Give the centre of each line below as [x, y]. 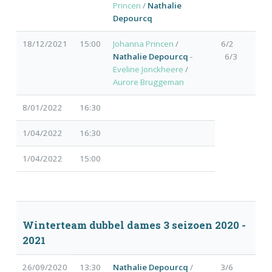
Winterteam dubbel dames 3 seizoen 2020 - [134, 225]
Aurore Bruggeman [148, 82]
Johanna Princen [143, 44]
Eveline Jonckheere [148, 70]
